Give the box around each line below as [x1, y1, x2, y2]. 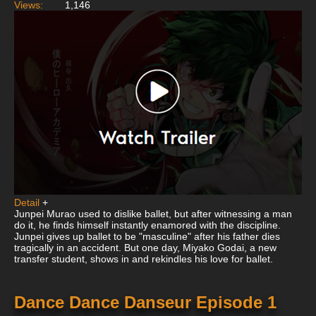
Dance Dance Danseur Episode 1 [14, 293, 276, 312]
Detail [14, 197, 39, 209]
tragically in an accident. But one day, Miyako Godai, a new [14, 242, 276, 254]
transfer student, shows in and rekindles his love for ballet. [14, 253, 273, 265]
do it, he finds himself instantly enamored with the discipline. [14, 219, 281, 231]
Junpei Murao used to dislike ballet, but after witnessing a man [14, 208, 292, 220]
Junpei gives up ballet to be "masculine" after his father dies [14, 231, 280, 243]
